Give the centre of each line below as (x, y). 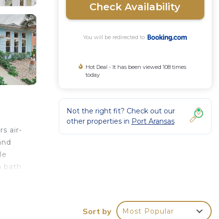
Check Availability (135, 7)
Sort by (97, 211)
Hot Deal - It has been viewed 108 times (136, 67)
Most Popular (148, 211)
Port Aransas (153, 121)
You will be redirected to (116, 37)
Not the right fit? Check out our (120, 111)
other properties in (99, 121)
